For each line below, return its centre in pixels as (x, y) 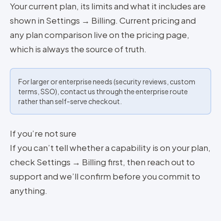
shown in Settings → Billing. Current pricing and (103, 20)
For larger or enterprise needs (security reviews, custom (107, 81)
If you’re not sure (43, 133)
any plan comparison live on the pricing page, (100, 35)
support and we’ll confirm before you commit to (105, 176)
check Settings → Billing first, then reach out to (102, 162)
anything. (29, 190)
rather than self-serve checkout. (70, 101)
